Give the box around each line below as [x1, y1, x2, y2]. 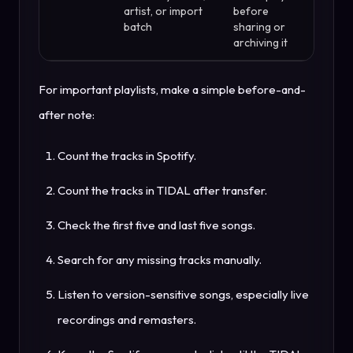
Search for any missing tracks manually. [58, 252, 262, 268]
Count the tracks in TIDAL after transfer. [58, 183, 267, 199]
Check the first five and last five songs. [58, 217, 255, 233]
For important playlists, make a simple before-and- [39, 82, 306, 98]
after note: [39, 107, 95, 123]
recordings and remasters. [58, 312, 196, 328]
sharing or [233, 20, 285, 35]
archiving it [233, 35, 288, 50]
